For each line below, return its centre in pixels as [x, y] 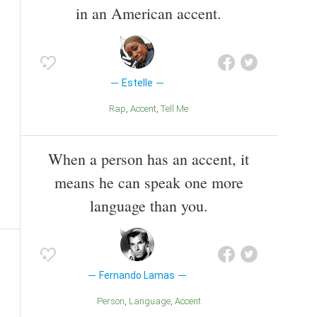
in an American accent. [149, 13]
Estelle [137, 83]
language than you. [149, 205]
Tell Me [177, 109]
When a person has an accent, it [149, 158]
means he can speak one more [149, 182]
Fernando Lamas [137, 275]
